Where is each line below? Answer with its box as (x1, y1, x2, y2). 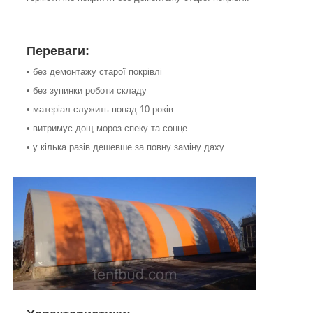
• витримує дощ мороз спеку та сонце (27, 123, 187, 134)
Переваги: (27, 44, 89, 59)
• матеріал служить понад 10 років (27, 104, 173, 115)
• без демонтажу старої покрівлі (27, 66, 162, 78)
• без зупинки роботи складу (27, 85, 147, 96)
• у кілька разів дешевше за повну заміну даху (27, 142, 224, 153)
